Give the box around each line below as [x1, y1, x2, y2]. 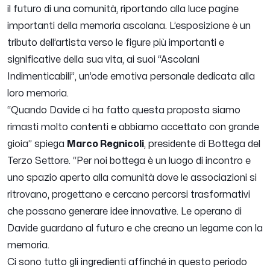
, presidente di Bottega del [144, 139, 260, 149]
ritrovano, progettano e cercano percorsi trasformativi [7, 190, 250, 200]
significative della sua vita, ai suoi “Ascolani [7, 55, 199, 65]
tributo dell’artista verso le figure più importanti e [7, 38, 224, 48]
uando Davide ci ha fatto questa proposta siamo [19, 105, 240, 116]
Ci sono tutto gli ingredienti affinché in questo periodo [7, 257, 247, 268]
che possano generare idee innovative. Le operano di [7, 207, 242, 217]
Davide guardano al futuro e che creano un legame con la [7, 224, 263, 234]
